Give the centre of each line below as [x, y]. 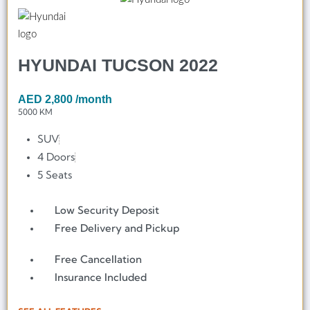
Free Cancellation [99, 259]
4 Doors [56, 157]
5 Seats [55, 175]
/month [94, 100]
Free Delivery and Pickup [117, 228]
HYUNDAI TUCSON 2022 [118, 65]
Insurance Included [101, 277]
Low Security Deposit [107, 210]
